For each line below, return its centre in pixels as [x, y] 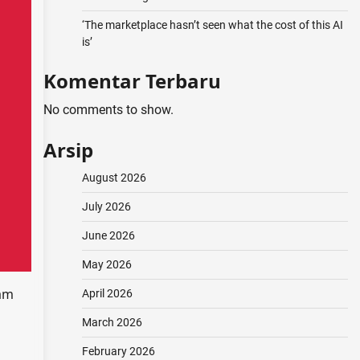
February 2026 [118, 351]
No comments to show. [108, 110]
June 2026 [108, 235]
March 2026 [112, 322]
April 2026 [107, 293]
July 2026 [106, 207]
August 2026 [114, 178]
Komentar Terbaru [132, 81]
